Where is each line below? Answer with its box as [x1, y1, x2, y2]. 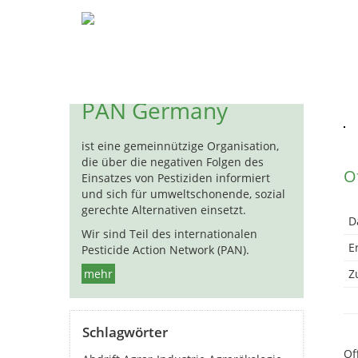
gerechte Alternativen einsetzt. [82, 202, 246, 217]
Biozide [215, 13, 269, 32]
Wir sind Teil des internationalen [82, 226, 257, 241]
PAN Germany [82, 95, 228, 125]
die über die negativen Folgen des [82, 154, 264, 169]
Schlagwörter [82, 323, 168, 341]
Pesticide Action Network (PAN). [82, 242, 249, 257]
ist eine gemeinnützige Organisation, [82, 138, 279, 153]
